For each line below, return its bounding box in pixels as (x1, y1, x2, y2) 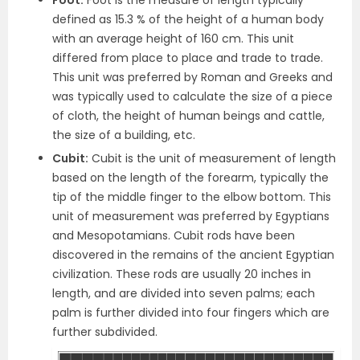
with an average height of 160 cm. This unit (52, 30, 294, 47)
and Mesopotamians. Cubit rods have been (52, 227, 295, 243)
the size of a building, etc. (52, 126, 195, 143)
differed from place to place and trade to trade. (52, 49, 323, 66)
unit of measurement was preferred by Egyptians (52, 207, 329, 224)
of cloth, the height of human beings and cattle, (52, 107, 325, 124)
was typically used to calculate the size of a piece (52, 88, 333, 104)
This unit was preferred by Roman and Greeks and (52, 68, 333, 85)
